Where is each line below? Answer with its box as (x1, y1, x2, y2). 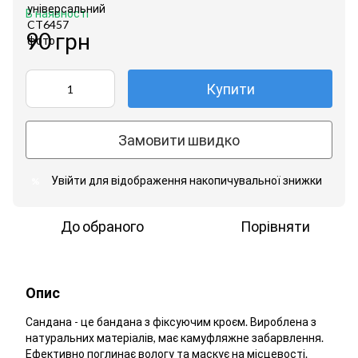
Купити (205, 80, 255, 98)
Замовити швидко (118, 130, 240, 149)
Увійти (51, 173, 86, 188)
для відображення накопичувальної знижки (86, 173, 322, 188)
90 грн (26, 27, 90, 55)
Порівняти (240, 217, 310, 236)
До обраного (61, 217, 144, 236)
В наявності (26, 6, 89, 21)
